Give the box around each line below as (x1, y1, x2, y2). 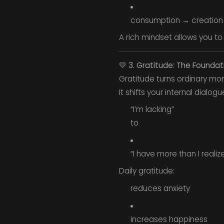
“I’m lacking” (130, 104, 174, 115)
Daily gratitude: (118, 165, 174, 176)
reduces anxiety (130, 183, 190, 194)
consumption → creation (130, 14, 223, 25)
